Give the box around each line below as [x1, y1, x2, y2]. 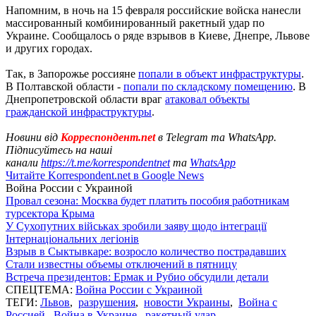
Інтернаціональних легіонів [6, 232, 139, 245]
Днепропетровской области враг [6, 92, 165, 105]
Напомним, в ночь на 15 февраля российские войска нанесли [6, 4, 301, 16]
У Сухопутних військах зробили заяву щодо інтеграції [6, 219, 267, 232]
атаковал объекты [165, 92, 250, 105]
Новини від [6, 130, 61, 143]
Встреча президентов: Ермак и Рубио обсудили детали [6, 270, 269, 283]
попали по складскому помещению [123, 80, 293, 92]
